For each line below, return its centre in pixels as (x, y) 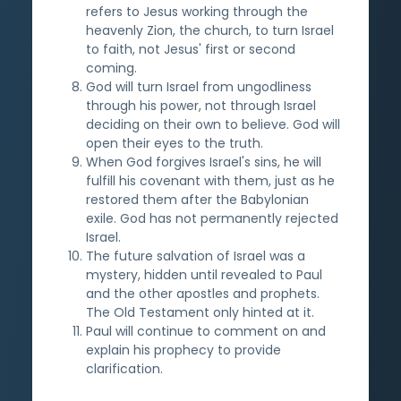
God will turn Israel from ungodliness (199, 86)
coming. (111, 68)
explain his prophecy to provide (183, 350)
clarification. (124, 368)
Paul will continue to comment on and (206, 331)
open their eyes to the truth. (175, 143)
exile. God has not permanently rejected (212, 218)
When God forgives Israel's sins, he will (204, 162)
